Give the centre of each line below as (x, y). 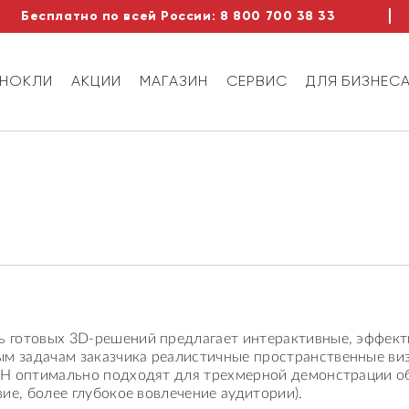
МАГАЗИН (174, 80)
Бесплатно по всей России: (119, 16)
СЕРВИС (257, 80)
